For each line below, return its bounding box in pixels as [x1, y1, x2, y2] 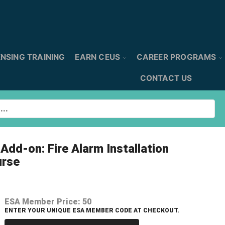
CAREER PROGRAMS [136, 52, 216, 62]
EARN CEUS [75, 52, 121, 62]
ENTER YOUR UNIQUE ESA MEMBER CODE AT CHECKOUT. [5, 207, 180, 214]
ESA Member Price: [5, 197, 81, 206]
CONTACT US [140, 73, 192, 83]
